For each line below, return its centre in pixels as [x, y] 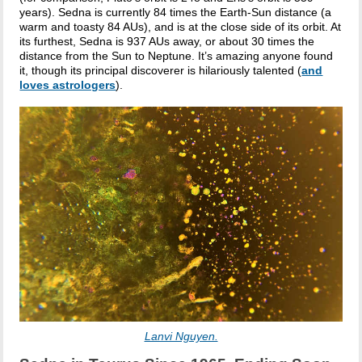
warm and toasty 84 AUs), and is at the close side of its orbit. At [181, 26]
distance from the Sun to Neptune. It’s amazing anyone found [177, 55]
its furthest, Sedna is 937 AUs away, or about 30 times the [167, 41]
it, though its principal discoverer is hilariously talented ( [161, 70]
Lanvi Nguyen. [181, 336]
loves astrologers [68, 84]
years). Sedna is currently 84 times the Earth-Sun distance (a [176, 12]
